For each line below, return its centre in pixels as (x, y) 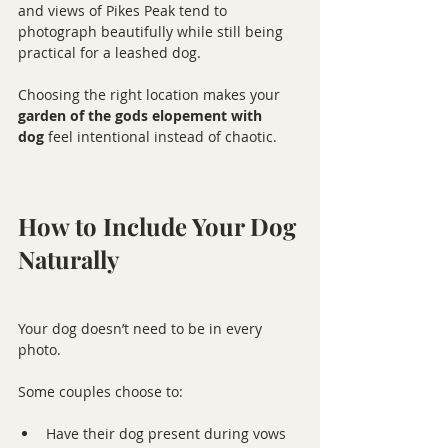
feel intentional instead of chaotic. (160, 136)
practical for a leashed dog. (109, 52)
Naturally (68, 258)
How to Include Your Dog (160, 225)
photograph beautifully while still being (152, 31)
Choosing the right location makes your (151, 94)
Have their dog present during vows (166, 433)
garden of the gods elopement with (142, 115)
